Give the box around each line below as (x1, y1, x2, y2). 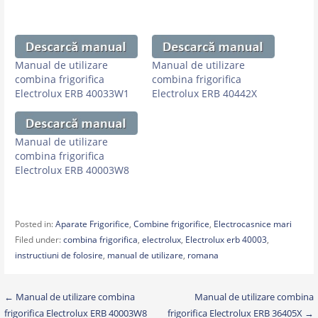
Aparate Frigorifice (55, 218, 129, 231)
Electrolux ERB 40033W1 (14, 87, 129, 101)
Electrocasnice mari (213, 218, 292, 231)
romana (187, 249, 219, 262)
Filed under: (14, 234, 63, 246)
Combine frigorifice (133, 218, 209, 231)
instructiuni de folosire (14, 249, 103, 262)
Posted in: (14, 218, 55, 231)
